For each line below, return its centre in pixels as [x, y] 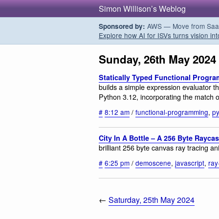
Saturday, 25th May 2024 [152, 200]
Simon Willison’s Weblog [142, 9]
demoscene [153, 163]
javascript [190, 163]
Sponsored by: [122, 26]
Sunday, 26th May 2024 [157, 59]
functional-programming [172, 112]
